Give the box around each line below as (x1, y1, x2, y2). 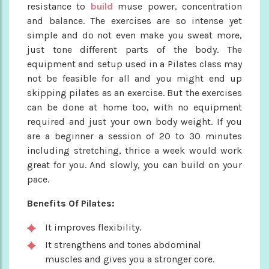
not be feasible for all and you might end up (27, 72, 242, 84)
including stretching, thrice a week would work (27, 144, 242, 156)
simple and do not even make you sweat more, (27, 29, 242, 41)
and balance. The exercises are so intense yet (27, 14, 242, 26)
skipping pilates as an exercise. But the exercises (27, 86, 242, 98)
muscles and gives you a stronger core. (45, 253, 214, 265)
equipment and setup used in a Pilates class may (27, 58, 242, 70)
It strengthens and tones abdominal (45, 238, 201, 250)
